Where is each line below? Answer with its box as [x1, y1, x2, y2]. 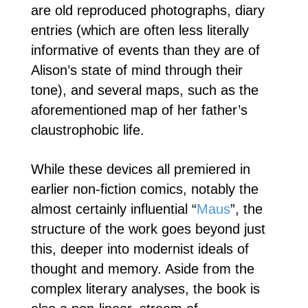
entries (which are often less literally [30, 22, 249, 38]
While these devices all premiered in [30, 161, 250, 177]
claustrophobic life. [30, 122, 144, 137]
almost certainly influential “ [30, 201, 197, 217]
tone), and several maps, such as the [30, 82, 258, 98]
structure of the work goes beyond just [30, 221, 265, 236]
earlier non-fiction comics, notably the [30, 181, 258, 197]
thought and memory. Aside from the [30, 261, 254, 276]
